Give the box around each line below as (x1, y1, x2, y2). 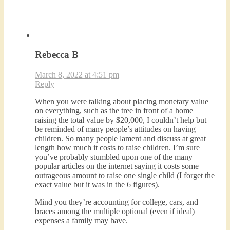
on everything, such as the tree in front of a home (35, 106, 193, 116)
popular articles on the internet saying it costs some (35, 162, 199, 171)
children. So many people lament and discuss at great (35, 134, 206, 143)
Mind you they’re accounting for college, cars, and (35, 198, 198, 207)
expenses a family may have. (35, 216, 128, 225)
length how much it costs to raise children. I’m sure (35, 143, 200, 152)
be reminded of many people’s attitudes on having (35, 125, 196, 134)
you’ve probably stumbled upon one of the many (35, 152, 193, 162)
